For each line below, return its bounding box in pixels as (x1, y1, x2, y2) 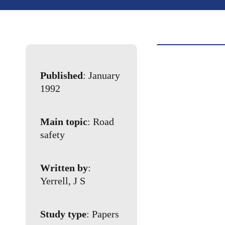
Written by (40, 162, 88, 174)
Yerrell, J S (40, 175, 86, 187)
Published (40, 70, 83, 81)
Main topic (40, 116, 88, 128)
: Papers (86, 208, 120, 220)
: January (83, 70, 121, 81)
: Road (87, 116, 115, 128)
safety (40, 129, 65, 141)
